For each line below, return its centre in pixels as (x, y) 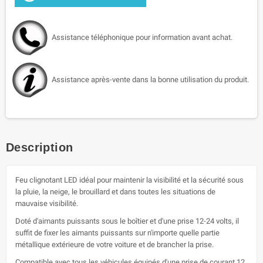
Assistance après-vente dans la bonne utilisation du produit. (150, 79)
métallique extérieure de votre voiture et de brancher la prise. (114, 244)
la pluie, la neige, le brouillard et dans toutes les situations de (115, 191)
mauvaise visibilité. (47, 203)
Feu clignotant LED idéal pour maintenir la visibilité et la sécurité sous (129, 180)
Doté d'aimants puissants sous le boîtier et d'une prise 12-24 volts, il (127, 221)
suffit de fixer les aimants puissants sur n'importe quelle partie (117, 232)
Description (40, 147)
